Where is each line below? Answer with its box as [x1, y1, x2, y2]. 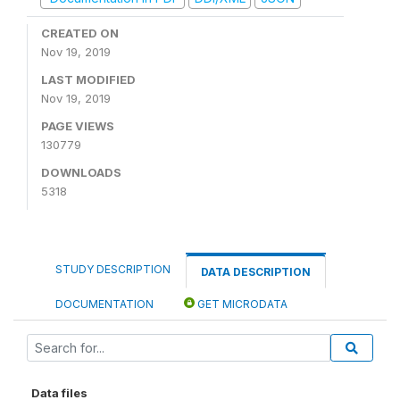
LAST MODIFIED [41, 71, 136, 87]
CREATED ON [41, 25, 119, 40]
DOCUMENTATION [55, 296, 154, 311]
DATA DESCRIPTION [201, 264, 311, 279]
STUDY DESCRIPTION [55, 262, 171, 276]
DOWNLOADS [41, 164, 121, 179]
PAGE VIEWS [41, 118, 114, 133]
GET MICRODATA [195, 296, 287, 311]
